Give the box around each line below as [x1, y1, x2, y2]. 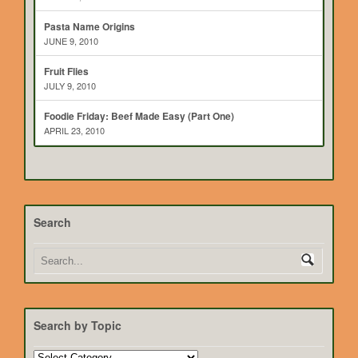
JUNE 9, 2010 [44, 34, 98, 48]
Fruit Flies [44, 64, 89, 79]
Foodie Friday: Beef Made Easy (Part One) [44, 109, 234, 124]
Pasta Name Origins [44, 19, 135, 34]
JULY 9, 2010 [44, 79, 96, 93]
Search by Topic [34, 317, 121, 334]
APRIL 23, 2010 [44, 124, 105, 137]
